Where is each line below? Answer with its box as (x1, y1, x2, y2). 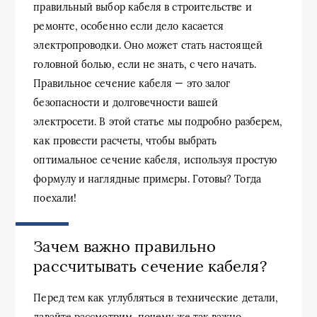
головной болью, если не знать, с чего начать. (33, 57, 257, 71)
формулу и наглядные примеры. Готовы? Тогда (33, 172, 261, 185)
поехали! (33, 191, 77, 204)
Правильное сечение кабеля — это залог (33, 76, 231, 90)
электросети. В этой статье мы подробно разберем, (33, 115, 283, 128)
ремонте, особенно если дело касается (33, 19, 224, 33)
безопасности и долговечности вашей (33, 96, 219, 109)
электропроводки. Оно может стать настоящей (33, 38, 263, 52)
